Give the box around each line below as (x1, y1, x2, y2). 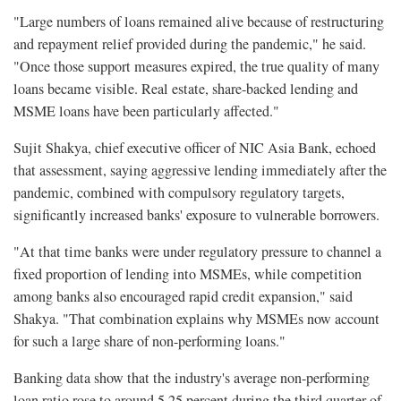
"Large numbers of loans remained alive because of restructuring (13, 12, 384, 32)
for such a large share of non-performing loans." (13, 331, 286, 352)
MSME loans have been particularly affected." (13, 101, 279, 122)
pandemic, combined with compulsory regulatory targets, (13, 183, 345, 203)
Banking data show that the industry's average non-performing (13, 368, 370, 388)
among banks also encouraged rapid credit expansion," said (13, 286, 353, 307)
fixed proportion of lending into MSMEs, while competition (13, 264, 362, 285)
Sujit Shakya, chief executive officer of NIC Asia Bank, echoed (13, 138, 376, 158)
